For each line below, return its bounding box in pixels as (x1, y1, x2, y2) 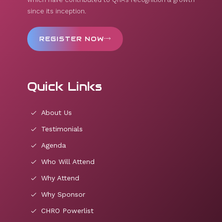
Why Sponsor (41, 190, 85, 198)
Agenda (41, 141, 66, 149)
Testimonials (41, 125, 83, 133)
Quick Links (27, 79, 102, 94)
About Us (41, 109, 72, 116)
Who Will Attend (41, 158, 95, 166)
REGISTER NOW (39, 35, 104, 43)
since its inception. (27, 7, 86, 15)
